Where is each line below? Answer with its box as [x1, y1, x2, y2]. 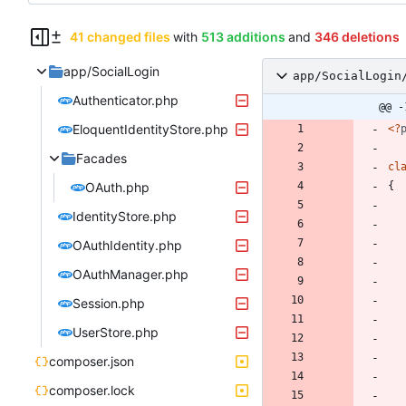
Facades [76, 150, 127, 166]
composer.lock [49, 382, 135, 398]
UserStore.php [72, 324, 159, 340]
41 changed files [69, 28, 170, 44]
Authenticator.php [72, 92, 179, 108]
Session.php [72, 295, 145, 311]
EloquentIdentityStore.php [72, 121, 228, 137]
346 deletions [314, 28, 400, 44]
